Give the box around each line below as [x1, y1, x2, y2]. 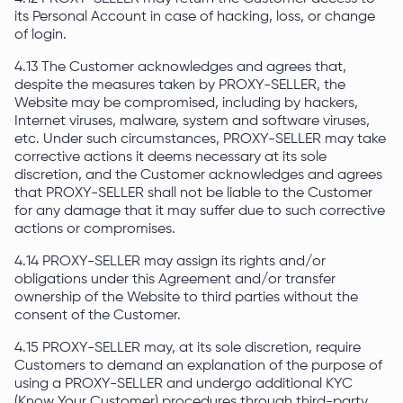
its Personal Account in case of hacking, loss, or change [14, 10, 375, 24]
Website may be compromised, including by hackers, [14, 96, 358, 111]
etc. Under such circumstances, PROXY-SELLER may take [14, 132, 386, 147]
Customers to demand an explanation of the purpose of [14, 359, 382, 373]
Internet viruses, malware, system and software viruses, [14, 114, 370, 129]
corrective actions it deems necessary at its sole [14, 150, 327, 165]
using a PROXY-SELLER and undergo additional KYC [14, 377, 353, 391]
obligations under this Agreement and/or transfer [14, 273, 336, 287]
